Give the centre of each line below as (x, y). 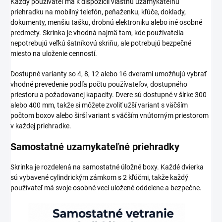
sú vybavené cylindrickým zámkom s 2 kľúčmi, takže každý (99, 177)
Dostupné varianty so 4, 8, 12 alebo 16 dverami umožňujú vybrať (109, 74)
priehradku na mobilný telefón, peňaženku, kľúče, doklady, (98, 12)
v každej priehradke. (41, 126)
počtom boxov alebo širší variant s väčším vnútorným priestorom (110, 115)
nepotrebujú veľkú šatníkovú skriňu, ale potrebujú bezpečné (101, 43)
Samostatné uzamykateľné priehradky (95, 146)
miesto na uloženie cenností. (54, 53)
